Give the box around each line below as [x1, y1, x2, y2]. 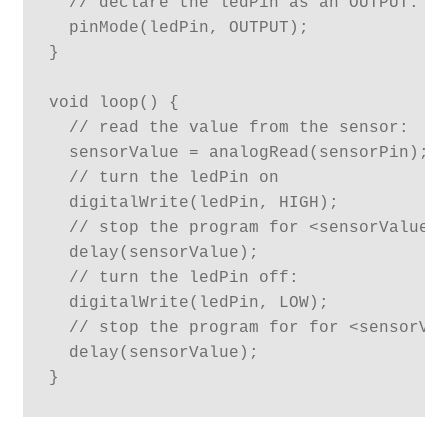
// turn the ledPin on [48, 168, 279, 187]
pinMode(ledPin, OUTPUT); [48, 18, 309, 37]
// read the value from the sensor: [48, 118, 409, 137]
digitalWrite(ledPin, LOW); [48, 293, 329, 312]
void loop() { [48, 93, 179, 112]
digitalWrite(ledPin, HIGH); [48, 193, 339, 212]
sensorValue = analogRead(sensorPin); [48, 143, 429, 162]
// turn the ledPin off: [48, 268, 299, 287]
